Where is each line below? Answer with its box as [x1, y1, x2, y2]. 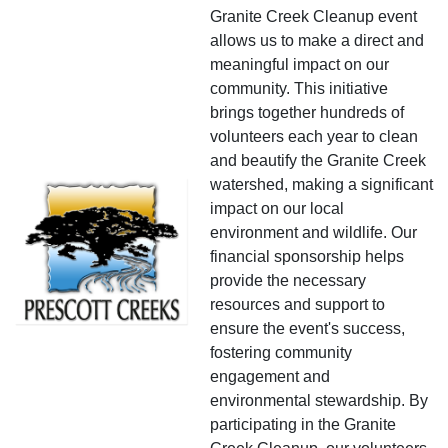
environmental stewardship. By [210, 391, 428, 409]
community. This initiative [210, 79, 388, 97]
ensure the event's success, [210, 319, 405, 337]
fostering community [210, 343, 352, 361]
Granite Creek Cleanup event [210, 7, 417, 25]
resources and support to [210, 295, 385, 313]
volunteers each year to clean [210, 127, 418, 145]
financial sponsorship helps [210, 247, 404, 265]
